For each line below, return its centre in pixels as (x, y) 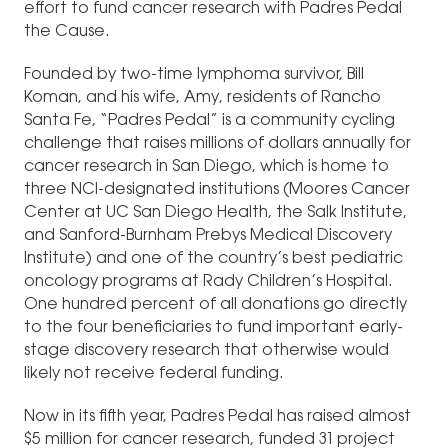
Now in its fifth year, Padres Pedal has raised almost (217, 417)
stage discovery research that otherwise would (206, 351)
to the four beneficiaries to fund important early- (213, 328)
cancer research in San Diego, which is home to (206, 167)
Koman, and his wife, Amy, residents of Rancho (202, 98)
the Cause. (67, 31)
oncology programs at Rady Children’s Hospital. (208, 282)
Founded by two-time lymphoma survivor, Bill (194, 75)
